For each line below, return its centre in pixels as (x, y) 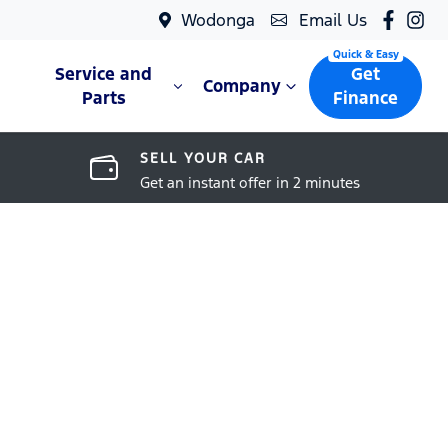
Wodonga (217, 20)
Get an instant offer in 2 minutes (249, 182)
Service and (104, 74)
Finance (366, 98)
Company (242, 86)
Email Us (332, 20)
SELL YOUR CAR (203, 158)
